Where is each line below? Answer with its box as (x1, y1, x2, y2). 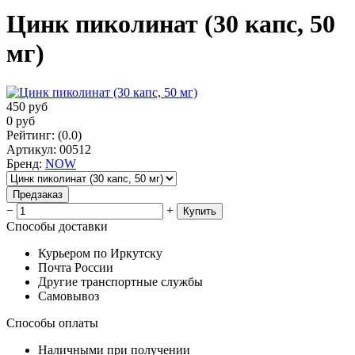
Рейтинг (6, 128, 52, 142)
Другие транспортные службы (38, 274, 203, 288)
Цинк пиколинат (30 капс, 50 (6, 10, 335, 39)
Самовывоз (38, 288, 99, 303)
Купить (183, 204, 216, 217)
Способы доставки (6, 219, 108, 233)
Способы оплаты (6, 315, 98, 330)
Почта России (38, 260, 113, 274)
